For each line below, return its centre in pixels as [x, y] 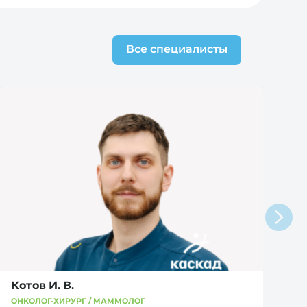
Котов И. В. [42, 285]
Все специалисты [177, 49]
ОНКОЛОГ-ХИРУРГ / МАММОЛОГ [78, 300]
